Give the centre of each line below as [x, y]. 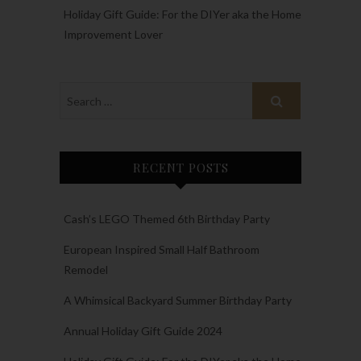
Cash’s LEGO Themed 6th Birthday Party [167, 219]
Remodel [86, 270]
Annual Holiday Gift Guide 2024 [143, 331]
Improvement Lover [113, 35]
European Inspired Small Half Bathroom [162, 250]
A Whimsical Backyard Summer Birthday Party [178, 301]
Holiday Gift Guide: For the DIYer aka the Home [183, 15]
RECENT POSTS [180, 168]
